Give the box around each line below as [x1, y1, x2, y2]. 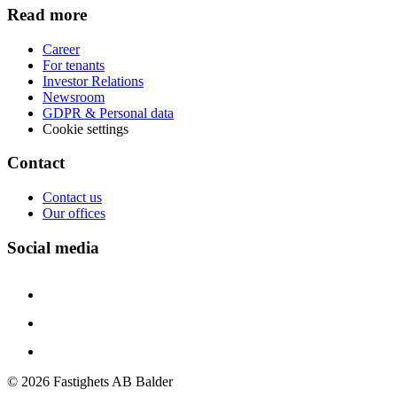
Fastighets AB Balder [50, 373, 173, 389]
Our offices [43, 206, 105, 222]
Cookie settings [43, 121, 128, 136]
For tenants [43, 57, 105, 73]
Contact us [43, 190, 102, 206]
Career [43, 41, 80, 57]
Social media [7, 237, 99, 257]
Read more [7, 5, 87, 25]
